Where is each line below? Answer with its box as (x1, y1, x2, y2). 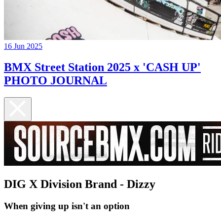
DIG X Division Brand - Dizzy (4, 177, 155, 190)
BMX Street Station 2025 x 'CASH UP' (4, 61, 201, 74)
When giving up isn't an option (4, 200, 130, 211)
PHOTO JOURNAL (4, 74, 107, 87)
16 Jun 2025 (4, 42, 42, 51)
